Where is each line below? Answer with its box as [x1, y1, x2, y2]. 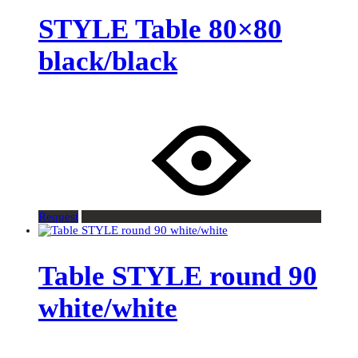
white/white [38, 292, 177, 324]
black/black [38, 45, 177, 77]
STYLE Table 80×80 [38, 13, 282, 45]
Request [38, 209, 78, 223]
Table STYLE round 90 [38, 260, 317, 292]
